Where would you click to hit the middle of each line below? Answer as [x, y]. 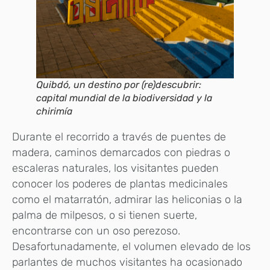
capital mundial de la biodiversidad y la [124, 98]
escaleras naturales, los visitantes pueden [115, 168]
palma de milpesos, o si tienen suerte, [105, 215]
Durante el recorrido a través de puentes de [119, 137]
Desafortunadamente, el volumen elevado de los [131, 247]
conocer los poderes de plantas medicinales [120, 184]
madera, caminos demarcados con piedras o [121, 153]
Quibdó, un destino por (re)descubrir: [119, 85]
